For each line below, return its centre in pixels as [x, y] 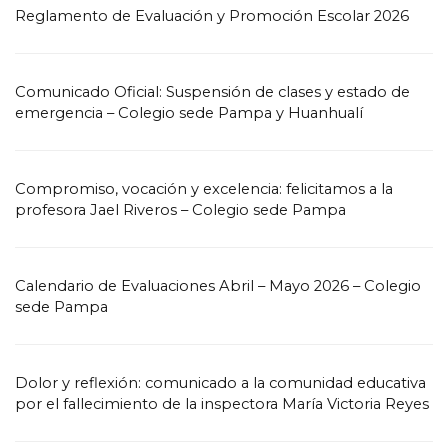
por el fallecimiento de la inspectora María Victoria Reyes [222, 404]
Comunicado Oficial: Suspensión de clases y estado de [212, 92]
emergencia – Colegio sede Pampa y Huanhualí [189, 113]
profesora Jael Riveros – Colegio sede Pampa [180, 210]
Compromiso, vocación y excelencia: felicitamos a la [204, 189]
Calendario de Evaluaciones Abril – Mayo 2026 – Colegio [218, 286]
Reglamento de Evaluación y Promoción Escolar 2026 [212, 16]
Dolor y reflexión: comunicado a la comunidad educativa [220, 383]
